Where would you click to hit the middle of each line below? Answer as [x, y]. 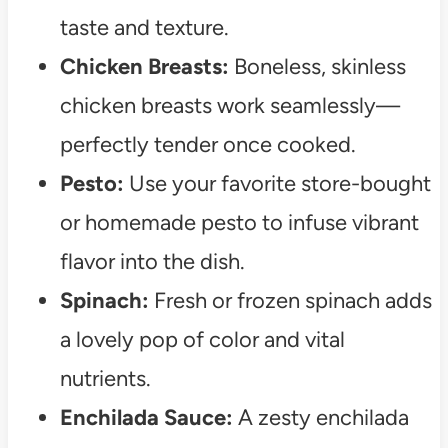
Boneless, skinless [317, 66]
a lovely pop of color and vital [202, 339]
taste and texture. [144, 27]
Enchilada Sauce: [146, 417]
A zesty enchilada [320, 417]
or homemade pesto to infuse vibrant [239, 222]
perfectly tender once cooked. [207, 144]
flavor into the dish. [152, 261]
